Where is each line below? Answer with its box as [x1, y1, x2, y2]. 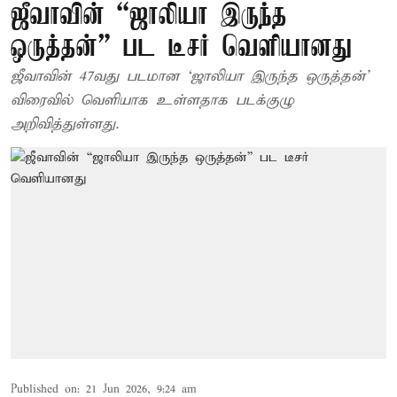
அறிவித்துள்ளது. [11, 115, 119, 134]
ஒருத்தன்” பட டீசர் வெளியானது [11, 33, 352, 64]
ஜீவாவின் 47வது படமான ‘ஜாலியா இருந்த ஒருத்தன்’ [11, 67, 187, 86]
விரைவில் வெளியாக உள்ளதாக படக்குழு [11, 91, 294, 110]
